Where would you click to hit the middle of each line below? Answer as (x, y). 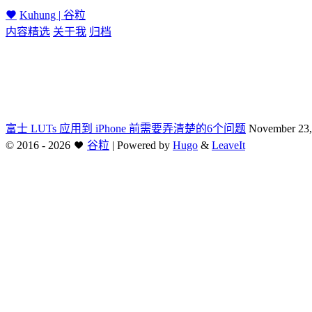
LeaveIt (228, 145)
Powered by (145, 145)
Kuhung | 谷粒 (53, 15)
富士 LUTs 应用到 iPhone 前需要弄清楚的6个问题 (126, 128)
